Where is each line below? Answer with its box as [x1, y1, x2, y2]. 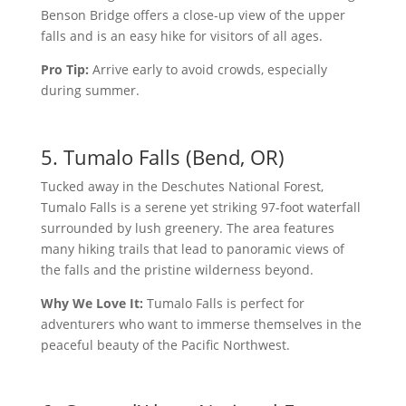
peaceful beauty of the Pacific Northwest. [40, 336, 290, 353]
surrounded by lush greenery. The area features [40, 219, 334, 237]
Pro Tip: [40, 61, 89, 78]
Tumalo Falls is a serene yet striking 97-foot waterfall [40, 198, 361, 216]
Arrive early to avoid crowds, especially [88, 61, 327, 78]
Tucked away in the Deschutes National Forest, [40, 178, 324, 195]
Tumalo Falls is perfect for [146, 295, 304, 312]
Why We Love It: [40, 295, 147, 312]
